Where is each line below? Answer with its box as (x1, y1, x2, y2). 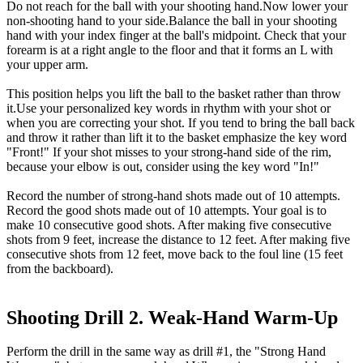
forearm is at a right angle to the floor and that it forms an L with (6, 42, 333, 57)
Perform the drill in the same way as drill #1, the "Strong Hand (6, 344, 326, 359)
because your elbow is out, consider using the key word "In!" (6, 159, 319, 173)
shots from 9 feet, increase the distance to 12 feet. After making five (6, 232, 350, 246)
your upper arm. (6, 57, 88, 71)
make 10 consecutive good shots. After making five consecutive (6, 217, 331, 232)
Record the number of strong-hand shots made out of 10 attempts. (6, 188, 340, 203)
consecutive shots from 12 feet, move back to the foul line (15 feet (6, 246, 343, 261)
